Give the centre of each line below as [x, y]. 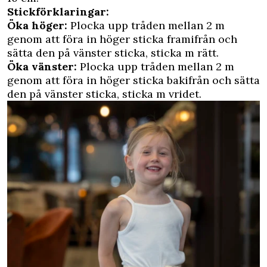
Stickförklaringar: [58, 12]
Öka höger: [37, 26]
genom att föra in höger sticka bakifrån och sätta [133, 80]
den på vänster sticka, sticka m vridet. [104, 94]
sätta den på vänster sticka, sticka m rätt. [113, 53]
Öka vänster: [44, 67]
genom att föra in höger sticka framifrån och [122, 39]
